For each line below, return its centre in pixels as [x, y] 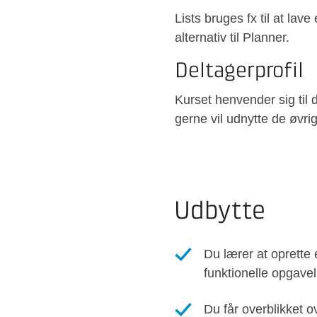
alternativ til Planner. [232, 38]
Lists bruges [211, 19]
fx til [258, 19]
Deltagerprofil [239, 72]
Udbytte [220, 212]
